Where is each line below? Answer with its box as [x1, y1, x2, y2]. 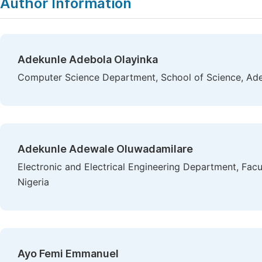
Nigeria [18, 177, 49, 188]
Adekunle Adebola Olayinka [18, 53, 158, 65]
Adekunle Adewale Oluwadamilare [18, 143, 193, 155]
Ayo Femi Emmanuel [18, 247, 119, 260]
